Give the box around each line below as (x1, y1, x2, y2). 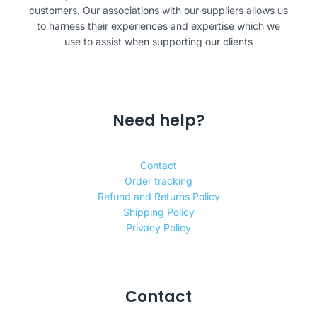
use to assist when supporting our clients (64, 35, 253, 47)
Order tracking (125, 175, 192, 188)
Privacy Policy (126, 221, 191, 234)
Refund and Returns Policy (97, 190, 220, 203)
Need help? (113, 109, 204, 132)
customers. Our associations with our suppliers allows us (29, 4, 288, 16)
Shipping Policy (122, 206, 195, 219)
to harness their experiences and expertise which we (37, 19, 280, 32)
